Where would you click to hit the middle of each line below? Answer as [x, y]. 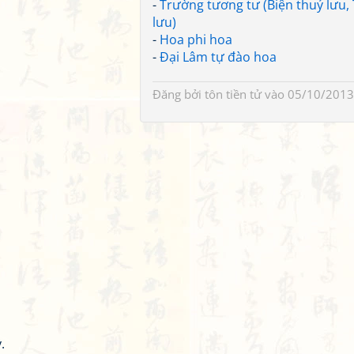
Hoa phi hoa [196, 40]
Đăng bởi [179, 94]
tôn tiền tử [233, 94]
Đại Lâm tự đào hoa [218, 57]
